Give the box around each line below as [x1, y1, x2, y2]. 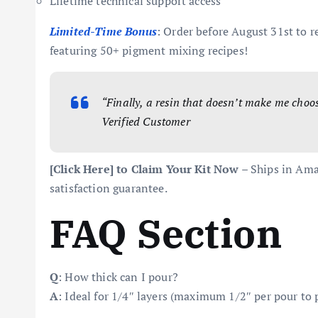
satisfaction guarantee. [50, 180, 168, 196]
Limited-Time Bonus [50, 23, 157, 39]
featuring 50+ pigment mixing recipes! [50, 43, 248, 58]
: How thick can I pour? [58, 269, 178, 285]
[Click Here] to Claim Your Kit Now [50, 161, 239, 177]
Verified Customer [102, 114, 190, 129]
